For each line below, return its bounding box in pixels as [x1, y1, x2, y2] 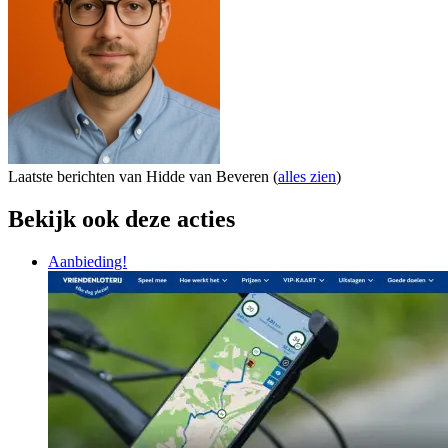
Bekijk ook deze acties [8, 205, 235, 232]
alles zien [278, 167, 336, 185]
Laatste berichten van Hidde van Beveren [8, 167, 273, 185]
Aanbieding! [48, 252, 127, 270]
